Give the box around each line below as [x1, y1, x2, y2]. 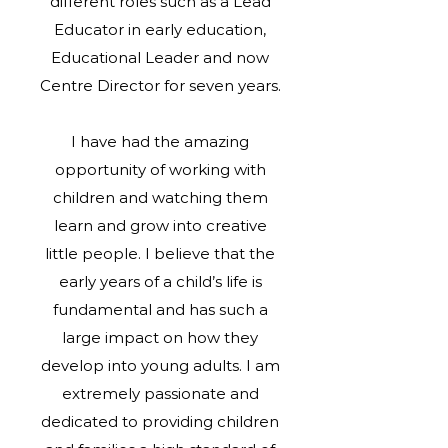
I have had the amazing [71, 132, 249, 151]
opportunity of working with [54, 160, 266, 179]
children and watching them [52, 188, 268, 207]
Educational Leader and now [51, 48, 269, 67]
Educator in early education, [54, 20, 266, 39]
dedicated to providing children [41, 412, 279, 431]
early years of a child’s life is [58, 272, 262, 291]
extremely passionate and [61, 384, 259, 403]
